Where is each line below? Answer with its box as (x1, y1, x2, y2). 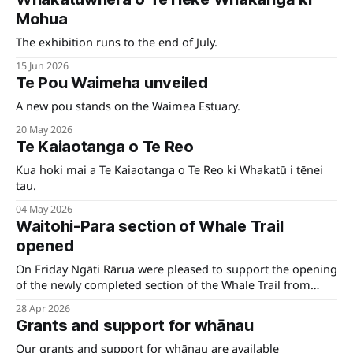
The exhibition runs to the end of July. (16, 34, 217, 50)
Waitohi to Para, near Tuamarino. (16, 292, 194, 309)
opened (16, 236, 74, 256)
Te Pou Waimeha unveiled (16, 73, 208, 93)
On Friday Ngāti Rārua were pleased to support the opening (16, 261, 337, 277)
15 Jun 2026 (16, 59, 69, 73)
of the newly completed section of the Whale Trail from (16, 277, 310, 293)
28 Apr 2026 (16, 302, 70, 316)
